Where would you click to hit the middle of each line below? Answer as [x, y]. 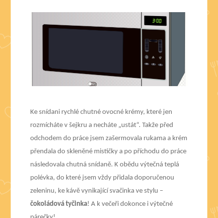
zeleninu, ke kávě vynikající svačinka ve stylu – [97, 191]
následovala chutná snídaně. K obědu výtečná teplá [105, 164]
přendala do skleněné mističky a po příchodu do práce [109, 151]
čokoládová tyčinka [59, 204]
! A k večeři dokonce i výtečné [130, 204]
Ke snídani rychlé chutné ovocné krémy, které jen [101, 112]
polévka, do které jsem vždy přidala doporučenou [102, 178]
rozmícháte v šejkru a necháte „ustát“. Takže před [102, 125]
